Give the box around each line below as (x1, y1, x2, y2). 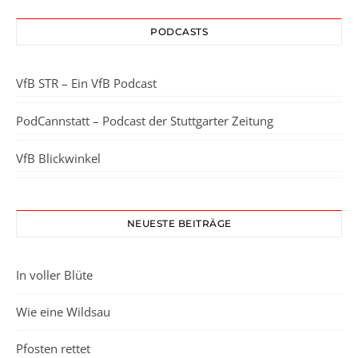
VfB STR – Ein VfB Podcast (16, 75, 157, 91)
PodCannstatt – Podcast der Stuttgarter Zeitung (16, 113, 273, 129)
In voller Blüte (16, 267, 93, 283)
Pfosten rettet (16, 340, 90, 356)
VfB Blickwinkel (16, 150, 101, 166)
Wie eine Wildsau (16, 304, 110, 320)
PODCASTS (150, 26, 208, 38)
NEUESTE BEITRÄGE (126, 217, 232, 229)
